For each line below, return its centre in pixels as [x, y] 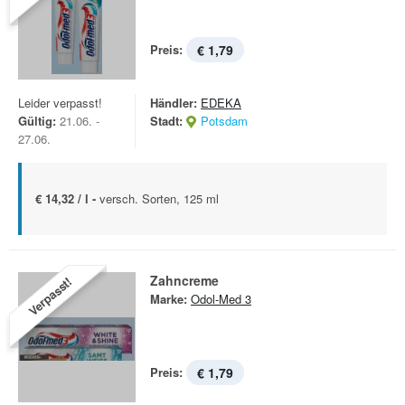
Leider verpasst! [60, 103]
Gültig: [37, 121]
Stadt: [166, 121]
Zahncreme [184, 280]
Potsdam [224, 121]
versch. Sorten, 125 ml [159, 198]
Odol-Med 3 [221, 299]
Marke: [169, 299]
